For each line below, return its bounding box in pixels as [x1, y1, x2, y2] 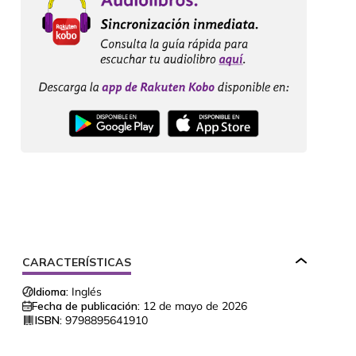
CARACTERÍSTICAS [22, 255, 131, 270]
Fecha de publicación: [32, 299, 140, 314]
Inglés [72, 284, 102, 300]
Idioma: [33, 284, 68, 300]
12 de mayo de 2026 [143, 299, 247, 314]
